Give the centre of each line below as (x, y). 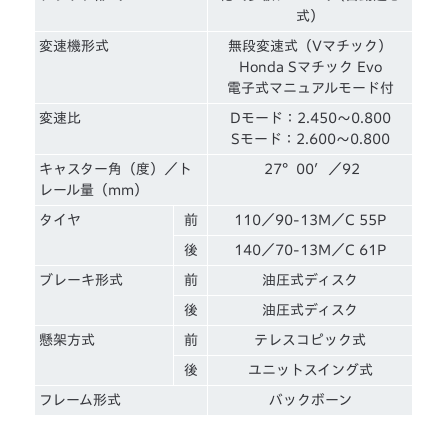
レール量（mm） (94, 190)
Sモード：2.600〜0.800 (310, 139)
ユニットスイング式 (310, 370)
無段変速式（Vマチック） (310, 46)
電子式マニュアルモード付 (310, 88)
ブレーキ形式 (81, 280)
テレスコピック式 (310, 340)
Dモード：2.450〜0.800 (310, 118)
